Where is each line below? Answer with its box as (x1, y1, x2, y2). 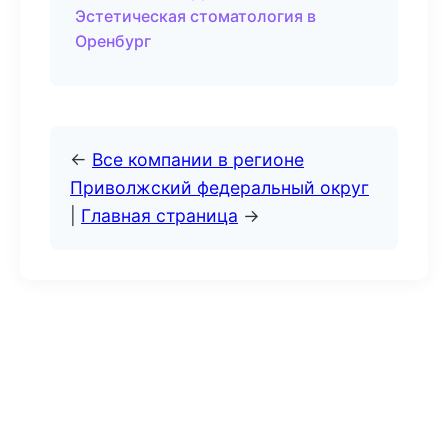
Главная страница (81, 205, 238, 226)
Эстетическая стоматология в (75, 6, 316, 26)
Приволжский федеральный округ (70, 177, 369, 198)
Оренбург (75, 31, 151, 51)
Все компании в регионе (92, 149, 304, 170)
